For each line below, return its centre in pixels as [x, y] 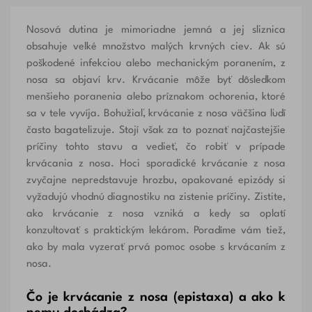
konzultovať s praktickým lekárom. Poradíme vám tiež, [156, 231]
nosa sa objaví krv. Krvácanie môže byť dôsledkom [156, 80]
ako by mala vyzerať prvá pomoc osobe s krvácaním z [156, 247]
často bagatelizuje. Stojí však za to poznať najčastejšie [156, 130]
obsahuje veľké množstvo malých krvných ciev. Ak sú [156, 47]
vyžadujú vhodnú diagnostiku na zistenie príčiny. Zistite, [156, 197]
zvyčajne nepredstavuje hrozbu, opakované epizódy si [156, 180]
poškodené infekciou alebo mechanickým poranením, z [156, 63]
